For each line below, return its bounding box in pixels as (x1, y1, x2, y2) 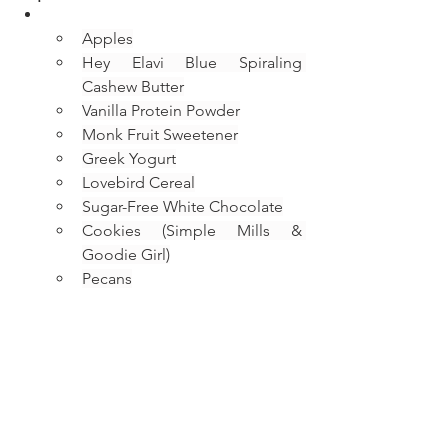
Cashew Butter (82, 76, 184, 96)
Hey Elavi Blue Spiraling (82, 52, 302, 72)
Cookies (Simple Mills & (82, 220, 302, 240)
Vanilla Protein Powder (82, 100, 240, 120)
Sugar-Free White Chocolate (82, 196, 283, 216)
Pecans (82, 268, 132, 288)
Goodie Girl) (82, 244, 170, 264)
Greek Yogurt (82, 148, 176, 168)
